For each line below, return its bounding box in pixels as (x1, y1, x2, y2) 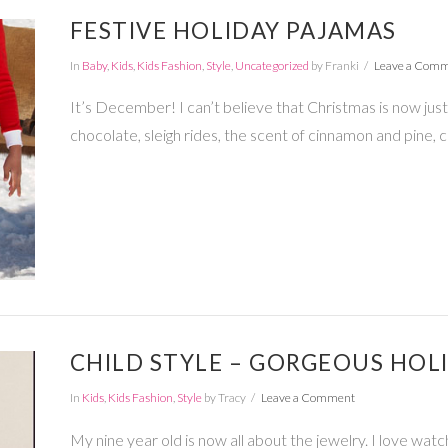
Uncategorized (234, 57, 309, 73)
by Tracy (201, 390, 246, 406)
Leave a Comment (260, 390, 355, 406)
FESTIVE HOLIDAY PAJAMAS (69, 16, 397, 44)
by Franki (308, 57, 359, 73)
